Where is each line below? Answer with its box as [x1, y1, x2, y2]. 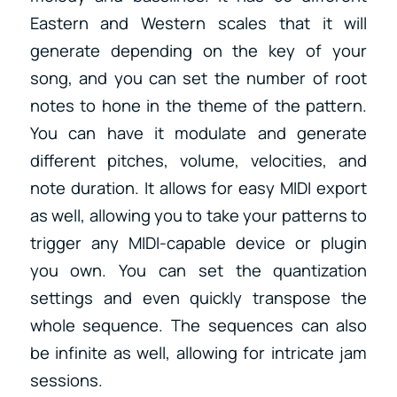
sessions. [29, 369, 103, 393]
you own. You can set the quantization [29, 259, 368, 283]
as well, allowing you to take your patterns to [29, 204, 368, 228]
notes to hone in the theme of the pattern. [29, 94, 368, 118]
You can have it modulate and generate [29, 121, 368, 145]
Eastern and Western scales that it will [29, 12, 368, 35]
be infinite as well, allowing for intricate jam [29, 341, 368, 365]
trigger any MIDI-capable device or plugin [29, 231, 368, 255]
